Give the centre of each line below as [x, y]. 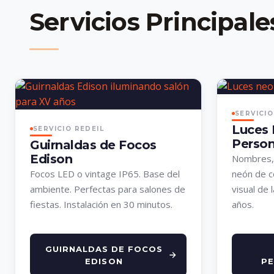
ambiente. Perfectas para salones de [108, 189]
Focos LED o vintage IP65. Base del [105, 174]
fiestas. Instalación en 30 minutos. [101, 205]
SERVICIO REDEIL [68, 128]
